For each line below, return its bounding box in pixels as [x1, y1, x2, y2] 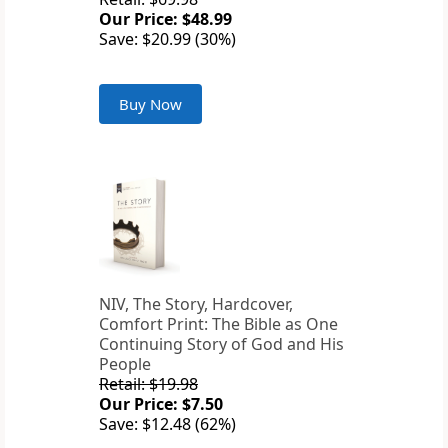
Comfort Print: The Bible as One [99, 313, 338, 336]
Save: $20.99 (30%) [99, 28, 236, 51]
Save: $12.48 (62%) [99, 413, 236, 436]
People [99, 353, 151, 376]
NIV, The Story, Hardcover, [99, 293, 293, 316]
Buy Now [119, 94, 182, 115]
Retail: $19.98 [99, 373, 198, 396]
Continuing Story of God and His [99, 333, 344, 356]
